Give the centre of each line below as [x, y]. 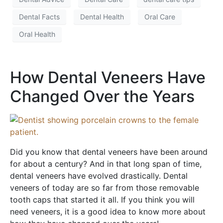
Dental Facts [39, 17]
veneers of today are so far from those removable [105, 187]
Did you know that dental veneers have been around [109, 152]
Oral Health [37, 34]
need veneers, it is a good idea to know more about [108, 211]
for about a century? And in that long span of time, [106, 164]
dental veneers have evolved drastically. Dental [99, 175]
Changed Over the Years [102, 96]
